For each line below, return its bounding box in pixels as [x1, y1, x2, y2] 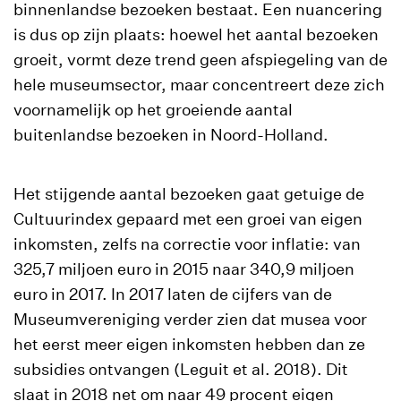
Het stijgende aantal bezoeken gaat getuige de [13, 184, 364, 203]
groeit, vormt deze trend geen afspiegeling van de [13, 50, 388, 69]
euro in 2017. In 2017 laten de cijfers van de [13, 285, 332, 303]
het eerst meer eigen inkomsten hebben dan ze [13, 335, 365, 354]
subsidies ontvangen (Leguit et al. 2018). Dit [13, 360, 348, 379]
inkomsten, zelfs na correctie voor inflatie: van [13, 235, 361, 253]
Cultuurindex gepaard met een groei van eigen [13, 209, 363, 228]
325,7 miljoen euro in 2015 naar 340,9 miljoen [13, 260, 354, 278]
